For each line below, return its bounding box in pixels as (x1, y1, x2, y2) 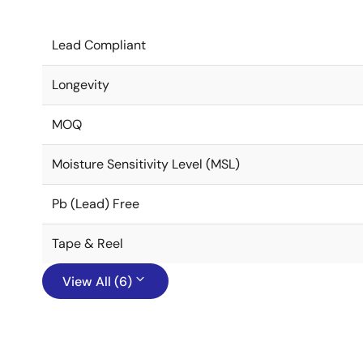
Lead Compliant (52, 36, 146, 53)
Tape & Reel (52, 235, 123, 252)
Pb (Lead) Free (52, 195, 139, 212)
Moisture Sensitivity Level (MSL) (52, 156, 240, 173)
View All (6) (62, 273, 132, 290)
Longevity (52, 76, 109, 93)
